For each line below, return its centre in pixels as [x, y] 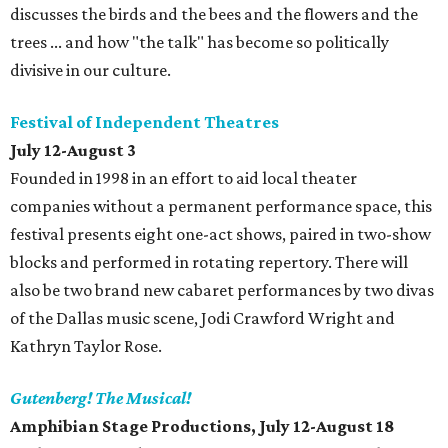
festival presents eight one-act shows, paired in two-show [220, 234]
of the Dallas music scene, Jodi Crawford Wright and [202, 318]
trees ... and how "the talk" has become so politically [199, 42]
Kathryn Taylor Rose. [86, 346]
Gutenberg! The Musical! [100, 398]
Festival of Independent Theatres [144, 122]
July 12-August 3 [73, 150]
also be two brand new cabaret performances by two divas [222, 290]
